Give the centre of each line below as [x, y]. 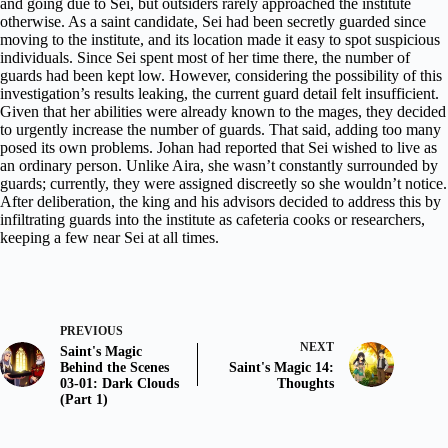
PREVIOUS [91, 330]
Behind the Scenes [114, 367]
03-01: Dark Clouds [119, 383]
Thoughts [306, 383]
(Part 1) [84, 399]
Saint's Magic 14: [282, 367]
